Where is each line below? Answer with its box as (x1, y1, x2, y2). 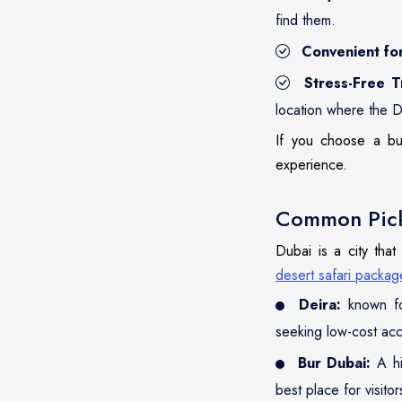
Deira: (298, 294, 341, 315)
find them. (275, 10, 336, 31)
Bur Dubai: (297, 353, 371, 373)
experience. (275, 154, 347, 175)
